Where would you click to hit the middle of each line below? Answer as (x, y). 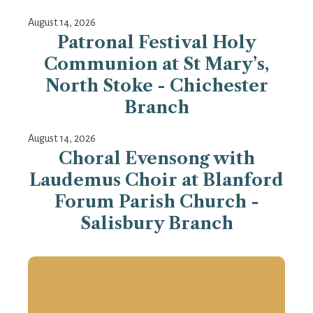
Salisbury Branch (156, 224)
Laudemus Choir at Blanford (156, 180)
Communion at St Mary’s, (156, 64)
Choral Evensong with (156, 159)
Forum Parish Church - (156, 202)
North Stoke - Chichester (156, 86)
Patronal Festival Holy (156, 43)
